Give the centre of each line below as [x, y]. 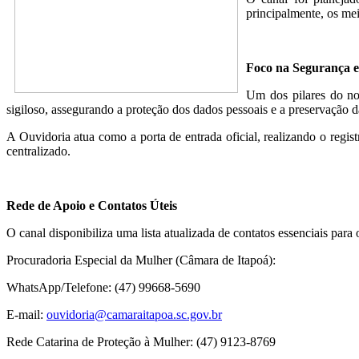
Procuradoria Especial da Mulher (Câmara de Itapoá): [141, 260]
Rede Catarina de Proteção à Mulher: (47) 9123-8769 [141, 341]
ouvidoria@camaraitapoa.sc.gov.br [134, 314]
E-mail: [26, 314]
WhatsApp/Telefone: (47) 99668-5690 [103, 287]
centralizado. [38, 151]
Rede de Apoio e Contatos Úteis [92, 205]
